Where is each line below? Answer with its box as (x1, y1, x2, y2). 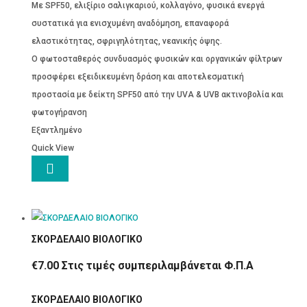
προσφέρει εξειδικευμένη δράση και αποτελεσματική (31, 71, 244, 82)
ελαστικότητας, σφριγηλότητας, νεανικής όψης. (31, 36, 222, 46)
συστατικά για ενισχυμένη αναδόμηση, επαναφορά (31, 18, 229, 28)
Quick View (31, 143, 74, 153)
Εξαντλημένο (31, 125, 82, 135)
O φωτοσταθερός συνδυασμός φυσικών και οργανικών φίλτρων (31, 53, 282, 64)
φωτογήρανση (31, 107, 87, 117)
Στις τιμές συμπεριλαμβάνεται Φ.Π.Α (61, 259, 254, 273)
